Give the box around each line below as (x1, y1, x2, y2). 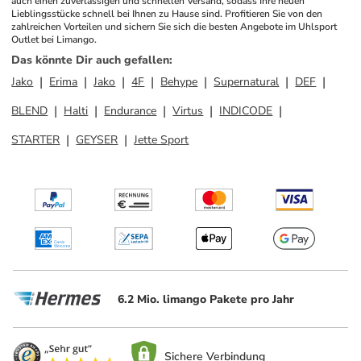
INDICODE (219, 103, 273, 118)
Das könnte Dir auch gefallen (11, 52, 170, 68)
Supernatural (214, 74, 280, 89)
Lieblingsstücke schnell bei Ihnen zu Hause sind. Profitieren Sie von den (11, 7, 323, 20)
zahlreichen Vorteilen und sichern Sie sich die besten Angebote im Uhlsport (11, 20, 338, 33)
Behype (160, 74, 198, 89)
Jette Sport (134, 132, 189, 147)
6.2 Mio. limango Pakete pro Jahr (118, 291, 294, 307)
